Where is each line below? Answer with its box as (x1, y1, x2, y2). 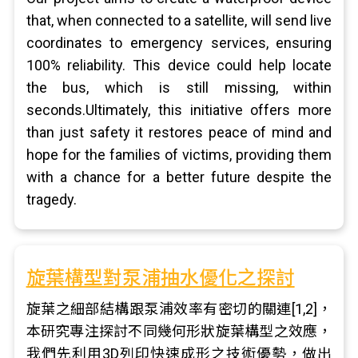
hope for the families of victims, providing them (26, 146, 332, 163)
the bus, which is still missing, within (26, 79, 332, 96)
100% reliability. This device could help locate (26, 57, 332, 74)
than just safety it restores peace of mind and (26, 124, 332, 141)
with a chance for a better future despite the (26, 169, 332, 185)
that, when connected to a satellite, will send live (26, 12, 332, 29)
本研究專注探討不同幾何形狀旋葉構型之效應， (26, 323, 332, 340)
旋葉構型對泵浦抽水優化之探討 (26, 267, 295, 289)
